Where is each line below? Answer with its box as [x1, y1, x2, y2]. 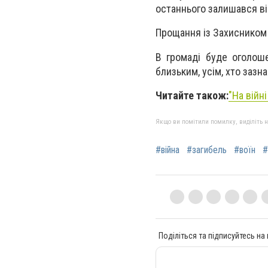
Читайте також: [156, 89, 229, 102]
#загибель [187, 144, 227, 156]
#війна [156, 144, 179, 156]
